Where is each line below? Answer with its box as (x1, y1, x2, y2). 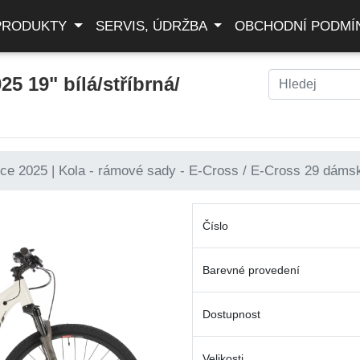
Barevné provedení (202, 264, 300, 276)
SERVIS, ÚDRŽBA (95, 18, 211, 34)
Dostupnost (202, 308, 260, 321)
